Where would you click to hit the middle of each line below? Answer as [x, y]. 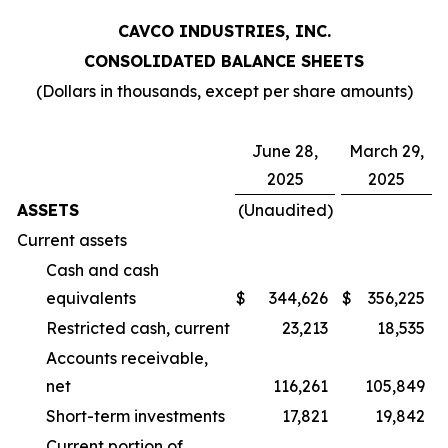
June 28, [285, 151]
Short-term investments [135, 416]
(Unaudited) [285, 210]
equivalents [91, 298]
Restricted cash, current [138, 328]
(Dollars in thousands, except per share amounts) [224, 91]
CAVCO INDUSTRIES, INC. [224, 31]
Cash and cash [102, 270]
